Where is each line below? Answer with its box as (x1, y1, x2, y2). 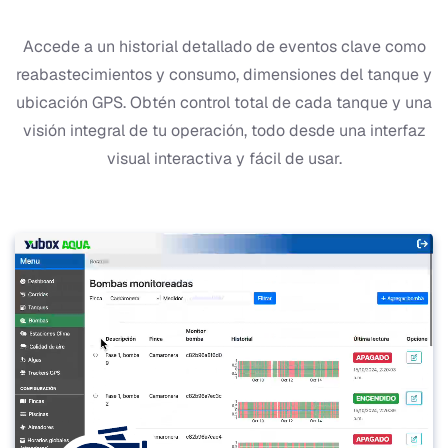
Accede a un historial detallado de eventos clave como (22, 36, 426, 58)
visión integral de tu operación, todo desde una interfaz (22, 120, 426, 142)
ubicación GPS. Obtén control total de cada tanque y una (16, 92, 432, 114)
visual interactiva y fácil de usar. (106, 148, 342, 170)
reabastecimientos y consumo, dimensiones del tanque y (16, 64, 432, 86)
